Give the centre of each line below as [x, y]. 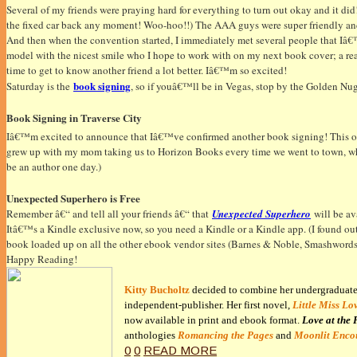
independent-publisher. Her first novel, [208, 305]
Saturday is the [40, 86]
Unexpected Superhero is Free [73, 198]
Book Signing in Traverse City [74, 117]
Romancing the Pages [226, 335]
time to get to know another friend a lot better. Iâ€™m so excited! [147, 70]
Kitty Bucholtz [157, 290]
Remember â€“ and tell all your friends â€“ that [109, 214]
